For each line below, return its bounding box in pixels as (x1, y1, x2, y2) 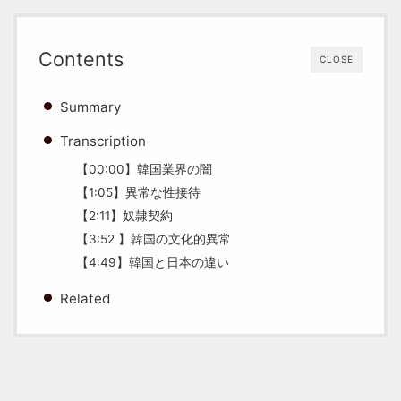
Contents (38, 47, 124, 72)
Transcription (60, 132, 146, 150)
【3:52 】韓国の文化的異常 (76, 232, 232, 247)
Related (60, 290, 110, 308)
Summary (60, 98, 121, 116)
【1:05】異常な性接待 (76, 185, 201, 200)
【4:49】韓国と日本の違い (76, 255, 230, 270)
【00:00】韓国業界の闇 (76, 162, 213, 177)
